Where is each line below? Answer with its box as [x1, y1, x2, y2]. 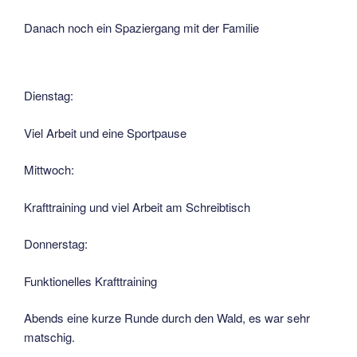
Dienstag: [24, 87, 73, 104]
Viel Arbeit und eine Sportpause [24, 124, 186, 141]
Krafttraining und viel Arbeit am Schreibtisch [24, 198, 250, 215]
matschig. [24, 328, 75, 346]
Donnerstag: [24, 235, 88, 253]
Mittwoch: [24, 161, 74, 178]
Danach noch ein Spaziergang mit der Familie [24, 18, 259, 36]
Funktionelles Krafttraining [24, 272, 157, 289]
